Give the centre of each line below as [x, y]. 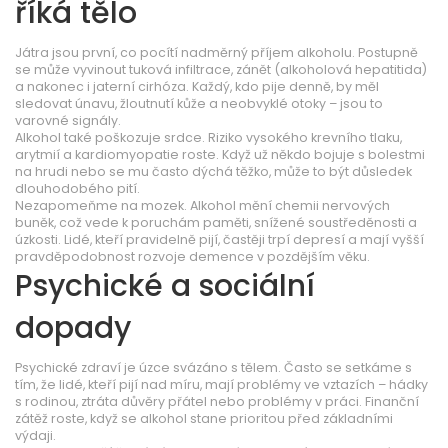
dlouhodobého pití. [77, 188]
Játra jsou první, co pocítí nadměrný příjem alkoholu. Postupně [216, 52]
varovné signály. [68, 120]
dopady [73, 328]
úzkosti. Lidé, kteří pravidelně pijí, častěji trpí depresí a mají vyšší [219, 239]
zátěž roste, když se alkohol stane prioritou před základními [204, 418]
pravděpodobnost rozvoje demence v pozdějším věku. [192, 256]
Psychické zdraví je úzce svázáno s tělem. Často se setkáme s [213, 367]
